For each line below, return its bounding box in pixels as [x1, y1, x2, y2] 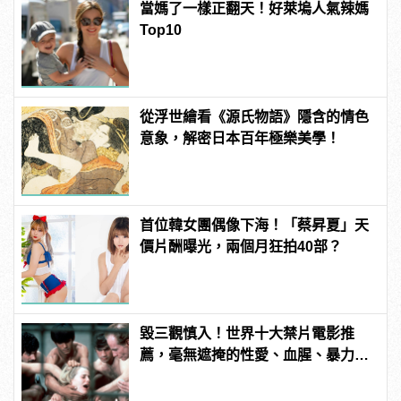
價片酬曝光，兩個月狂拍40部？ [140, 238, 343, 254]
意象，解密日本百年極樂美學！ [140, 130, 341, 146]
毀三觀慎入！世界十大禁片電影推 [140, 325, 355, 341]
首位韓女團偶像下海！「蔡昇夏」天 [140, 217, 370, 233]
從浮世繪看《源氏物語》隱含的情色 [140, 108, 370, 124]
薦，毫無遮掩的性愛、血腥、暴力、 [140, 346, 370, 363]
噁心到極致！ [140, 368, 226, 384]
